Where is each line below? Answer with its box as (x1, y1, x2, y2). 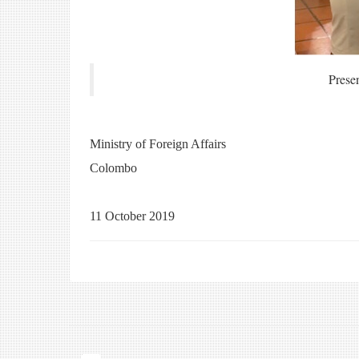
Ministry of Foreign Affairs (90, 137, 226, 151)
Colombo (90, 161, 137, 175)
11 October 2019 (90, 209, 175, 223)
